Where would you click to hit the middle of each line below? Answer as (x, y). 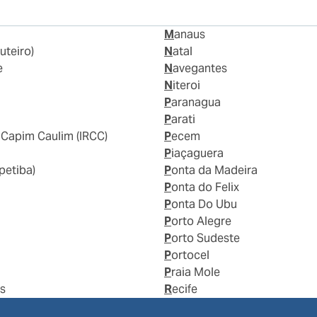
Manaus (190, 35)
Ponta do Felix (205, 188)
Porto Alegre (201, 221)
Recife (185, 289)
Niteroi (186, 86)
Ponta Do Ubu (204, 204)
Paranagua (196, 103)
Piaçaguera (197, 154)
